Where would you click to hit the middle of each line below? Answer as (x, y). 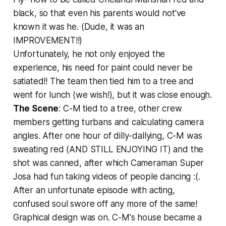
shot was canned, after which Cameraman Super (108, 163)
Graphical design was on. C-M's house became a (107, 217)
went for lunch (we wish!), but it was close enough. (112, 95)
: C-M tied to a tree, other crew (120, 108)
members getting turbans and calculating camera (108, 122)
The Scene (36, 108)
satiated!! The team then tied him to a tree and (103, 81)
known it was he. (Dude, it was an (79, 26)
